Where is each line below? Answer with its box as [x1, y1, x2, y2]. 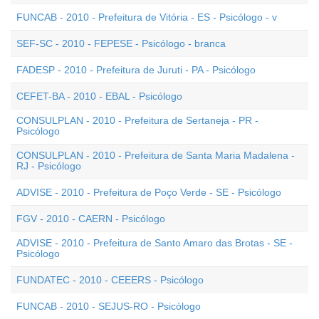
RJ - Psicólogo [16, 160, 81, 172]
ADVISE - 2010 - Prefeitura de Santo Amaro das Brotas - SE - [16, 237, 293, 249]
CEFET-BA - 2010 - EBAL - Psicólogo [16, 90, 182, 102]
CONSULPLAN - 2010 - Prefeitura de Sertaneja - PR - [16, 115, 258, 126]
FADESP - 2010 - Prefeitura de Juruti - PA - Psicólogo [16, 64, 256, 75]
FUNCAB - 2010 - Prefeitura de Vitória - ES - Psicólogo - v [16, 11, 277, 23]
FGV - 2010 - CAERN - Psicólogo [16, 213, 165, 224]
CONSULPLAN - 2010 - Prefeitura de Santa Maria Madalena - [16, 150, 295, 161]
